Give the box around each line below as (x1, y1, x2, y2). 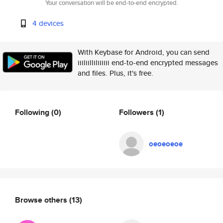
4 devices (32, 18, 64, 28)
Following (15, 106, 51, 118)
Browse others (15, 194, 69, 206)
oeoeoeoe (149, 138, 183, 149)
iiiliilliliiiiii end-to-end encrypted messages (78, 57, 218, 68)
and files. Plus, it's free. (78, 68, 153, 78)
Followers (119, 106, 156, 118)
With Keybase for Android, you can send (78, 47, 210, 57)
